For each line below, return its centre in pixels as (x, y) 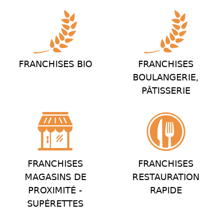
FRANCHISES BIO (55, 64)
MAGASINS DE (55, 177)
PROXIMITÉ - (55, 190)
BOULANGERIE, (166, 77)
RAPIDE (166, 190)
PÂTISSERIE (166, 91)
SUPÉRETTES (55, 204)
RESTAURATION (166, 177)
